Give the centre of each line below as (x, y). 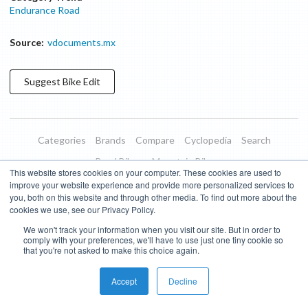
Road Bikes (118, 161)
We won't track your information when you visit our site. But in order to (152, 229)
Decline (183, 281)
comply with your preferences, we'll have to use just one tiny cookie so (153, 240)
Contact (173, 204)
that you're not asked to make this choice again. (111, 250)
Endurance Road (45, 10)
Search (256, 140)
